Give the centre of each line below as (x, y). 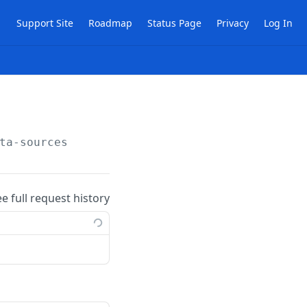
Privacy (233, 23)
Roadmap (110, 23)
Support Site (45, 23)
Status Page (174, 23)
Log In (278, 23)
